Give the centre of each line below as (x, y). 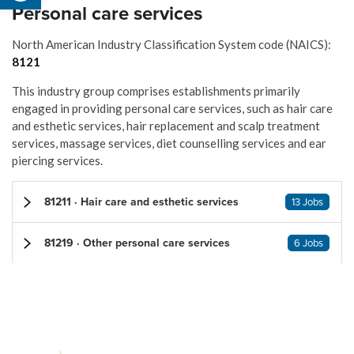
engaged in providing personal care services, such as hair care (172, 109)
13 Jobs (307, 202)
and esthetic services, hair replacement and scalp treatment (166, 126)
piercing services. (57, 161)
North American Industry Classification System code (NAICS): (171, 45)
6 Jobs (309, 243)
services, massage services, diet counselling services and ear (169, 143)
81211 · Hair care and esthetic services (141, 202)
